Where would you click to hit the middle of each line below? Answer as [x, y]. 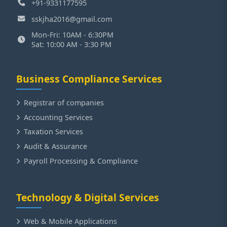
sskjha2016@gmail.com [72, 19]
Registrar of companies [64, 103]
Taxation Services [53, 132]
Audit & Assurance [55, 146]
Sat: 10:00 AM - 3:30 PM [71, 45]
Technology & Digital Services [88, 198]
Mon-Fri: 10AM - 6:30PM [72, 35]
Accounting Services [58, 117]
